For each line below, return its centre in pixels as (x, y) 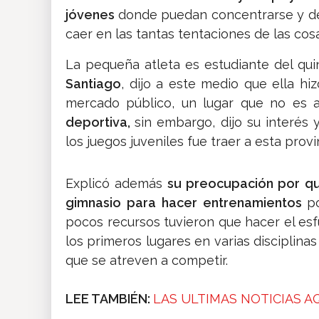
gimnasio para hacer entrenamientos (187, 203)
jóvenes (92, 15)
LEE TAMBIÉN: (109, 299)
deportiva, (100, 122)
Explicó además (114, 184)
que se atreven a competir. (147, 261)
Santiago (93, 84)
